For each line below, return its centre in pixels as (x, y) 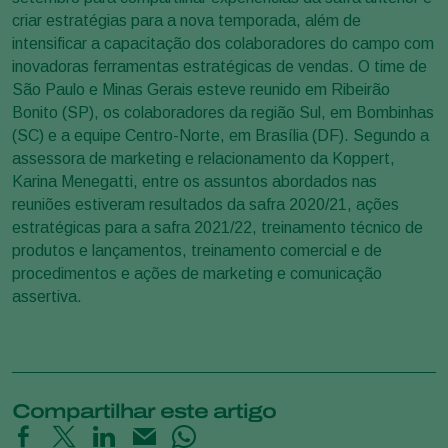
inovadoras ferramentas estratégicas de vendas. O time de (219, 67)
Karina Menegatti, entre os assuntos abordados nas (194, 182)
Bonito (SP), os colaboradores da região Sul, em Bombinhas (223, 113)
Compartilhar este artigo (144, 411)
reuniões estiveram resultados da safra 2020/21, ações (205, 205)
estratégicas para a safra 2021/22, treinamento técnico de (217, 228)
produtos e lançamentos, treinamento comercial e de (197, 251)
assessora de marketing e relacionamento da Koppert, (203, 159)
